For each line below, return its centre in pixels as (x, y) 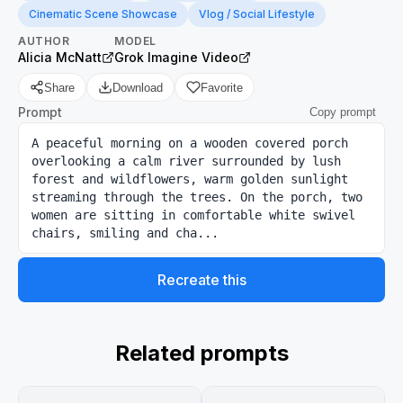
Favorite (222, 87)
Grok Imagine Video (176, 57)
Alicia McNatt (60, 57)
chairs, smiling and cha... (125, 233)
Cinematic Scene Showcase (103, 14)
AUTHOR (44, 41)
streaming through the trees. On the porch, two (197, 197)
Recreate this (201, 280)
